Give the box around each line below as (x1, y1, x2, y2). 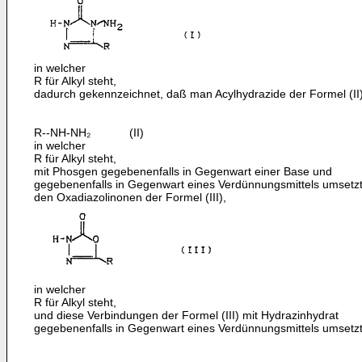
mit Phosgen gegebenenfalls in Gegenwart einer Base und (34, 165, 332, 178)
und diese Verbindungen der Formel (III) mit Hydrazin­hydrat (34, 309, 339, 322)
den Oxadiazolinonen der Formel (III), (34, 191, 226, 204)
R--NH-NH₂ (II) (34, 126, 144, 139)
